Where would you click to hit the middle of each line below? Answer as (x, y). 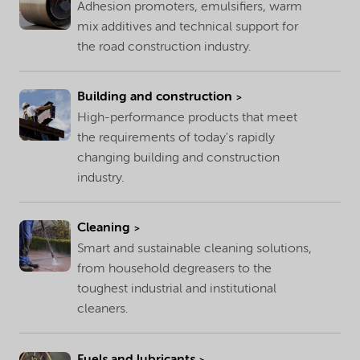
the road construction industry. (164, 47)
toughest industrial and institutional (177, 290)
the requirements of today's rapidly (176, 138)
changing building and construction (178, 158)
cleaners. (103, 310)
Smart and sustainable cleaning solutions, (194, 250)
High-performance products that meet (187, 118)
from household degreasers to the (174, 270)
